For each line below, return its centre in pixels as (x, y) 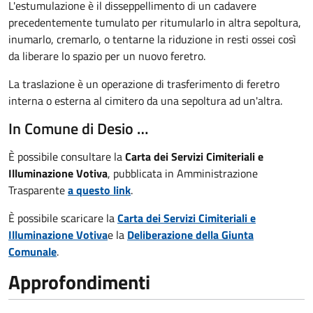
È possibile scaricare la (63, 218)
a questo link (99, 190)
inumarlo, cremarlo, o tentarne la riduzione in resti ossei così (152, 39)
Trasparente (38, 190)
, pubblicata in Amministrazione (183, 174)
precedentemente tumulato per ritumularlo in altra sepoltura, (155, 23)
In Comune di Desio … (78, 129)
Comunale (32, 252)
